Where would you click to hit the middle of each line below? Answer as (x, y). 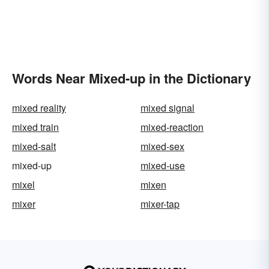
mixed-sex (162, 147)
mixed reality (39, 108)
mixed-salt (34, 147)
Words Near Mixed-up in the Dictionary (131, 78)
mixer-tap (160, 204)
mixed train (35, 127)
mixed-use (163, 166)
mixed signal (168, 108)
